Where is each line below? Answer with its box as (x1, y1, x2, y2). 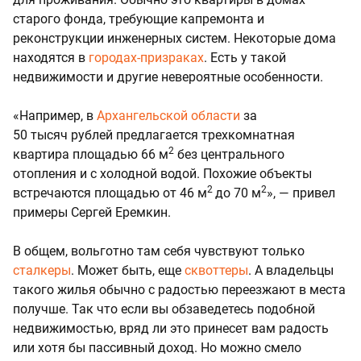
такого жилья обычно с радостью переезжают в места (13, 282, 346, 298)
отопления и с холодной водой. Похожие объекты (13, 166, 312, 182)
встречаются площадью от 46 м (13, 185, 207, 201)
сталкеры (13, 263, 71, 279)
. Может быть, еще (71, 263, 185, 279)
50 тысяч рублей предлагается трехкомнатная (13, 127, 295, 143)
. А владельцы (248, 263, 334, 279)
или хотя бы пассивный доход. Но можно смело (13, 340, 301, 356)
